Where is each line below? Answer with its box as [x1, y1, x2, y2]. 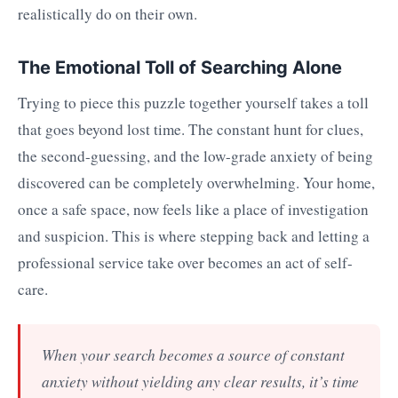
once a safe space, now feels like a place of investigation [18, 198, 369, 219]
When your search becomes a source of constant [42, 344, 345, 365]
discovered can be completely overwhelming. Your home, [18, 171, 375, 193]
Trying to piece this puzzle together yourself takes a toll [18, 92, 369, 113]
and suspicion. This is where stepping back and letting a [18, 225, 370, 246]
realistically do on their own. [18, 4, 197, 25]
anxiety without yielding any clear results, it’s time [42, 370, 359, 392]
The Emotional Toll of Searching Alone [18, 57, 342, 79]
